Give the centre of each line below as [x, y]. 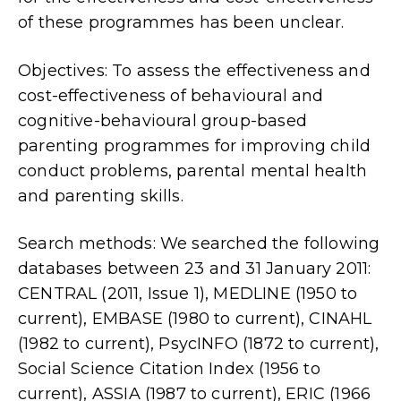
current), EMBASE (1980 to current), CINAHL [195, 319]
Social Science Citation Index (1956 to [169, 369]
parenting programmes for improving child [195, 145]
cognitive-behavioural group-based [162, 120]
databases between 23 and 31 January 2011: [195, 269]
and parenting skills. [101, 196]
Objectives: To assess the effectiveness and [194, 70]
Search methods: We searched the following [199, 244]
